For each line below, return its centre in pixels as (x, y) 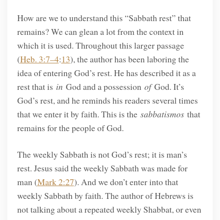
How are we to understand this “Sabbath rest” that (104, 17)
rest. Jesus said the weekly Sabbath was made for (102, 168)
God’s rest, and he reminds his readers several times (107, 100)
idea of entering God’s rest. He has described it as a (106, 72)
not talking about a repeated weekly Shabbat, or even (109, 209)
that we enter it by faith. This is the (79, 114)
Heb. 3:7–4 (39, 59)
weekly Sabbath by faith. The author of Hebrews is (105, 195)
